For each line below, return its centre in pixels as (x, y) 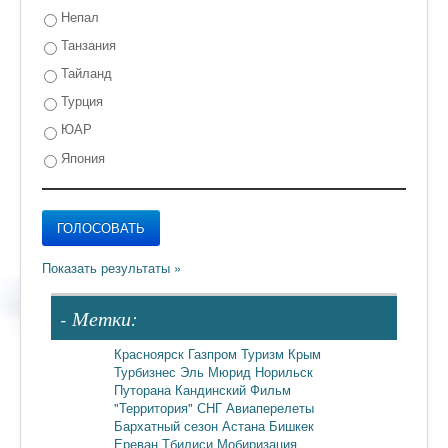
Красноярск (151, 353)
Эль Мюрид (217, 371)
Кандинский (212, 389)
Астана (245, 425)
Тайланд (84, 73)
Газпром (214, 353)
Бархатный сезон (168, 425)
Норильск (284, 371)
